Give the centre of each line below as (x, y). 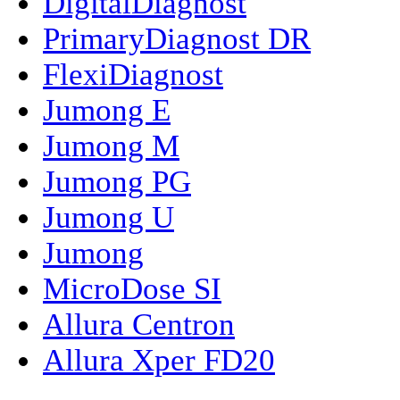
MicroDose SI (132, 288)
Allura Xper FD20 (159, 360)
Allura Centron (139, 324)
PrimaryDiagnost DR (177, 38)
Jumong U (108, 217)
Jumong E (107, 110)
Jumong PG (117, 181)
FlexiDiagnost (133, 74)
